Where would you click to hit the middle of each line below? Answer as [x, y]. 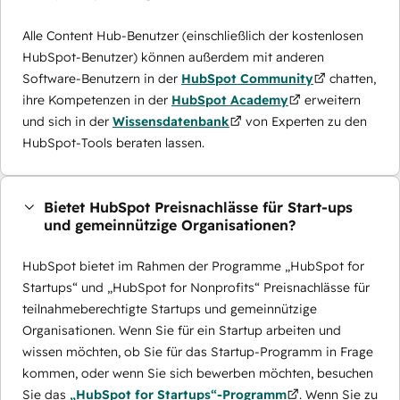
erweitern [331, 100]
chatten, [351, 78]
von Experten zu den [304, 121]
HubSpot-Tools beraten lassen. [113, 142]
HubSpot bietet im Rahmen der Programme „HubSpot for [193, 266]
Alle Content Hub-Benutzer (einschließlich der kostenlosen [193, 35]
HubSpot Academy [230, 100]
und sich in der [67, 121]
